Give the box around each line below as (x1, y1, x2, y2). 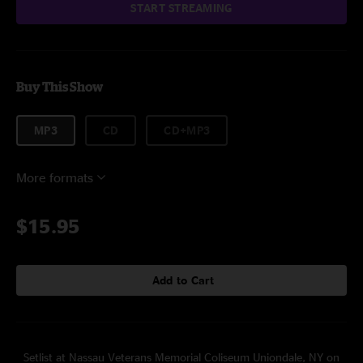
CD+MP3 (164, 124, 211, 136)
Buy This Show (16, 79, 103, 94)
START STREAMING (130, 2, 233, 14)
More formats (16, 170, 93, 185)
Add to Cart (152, 274, 215, 286)
